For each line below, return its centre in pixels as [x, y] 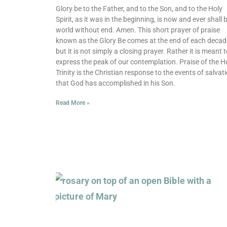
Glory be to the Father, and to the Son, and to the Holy [139, 9]
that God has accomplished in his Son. [116, 83]
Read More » [73, 103]
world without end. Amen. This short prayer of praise [138, 30]
